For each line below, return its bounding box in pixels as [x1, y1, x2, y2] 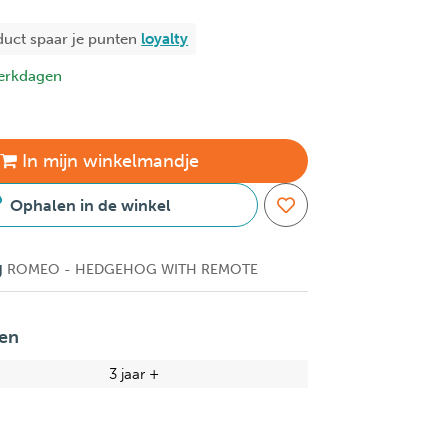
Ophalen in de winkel [9, 195, 171, 215]
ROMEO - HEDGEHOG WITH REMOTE [3, 260, 259, 278]
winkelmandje [77, 149, 199, 172]
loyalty [141, 29, 189, 48]
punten [88, 29, 142, 48]
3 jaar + [109, 364, 160, 383]
